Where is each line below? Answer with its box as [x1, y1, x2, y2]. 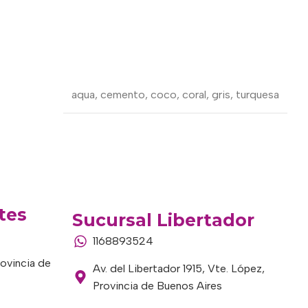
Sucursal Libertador [71, 210, 254, 230]
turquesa [236, 87, 279, 101]
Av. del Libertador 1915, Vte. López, [92, 262, 265, 275]
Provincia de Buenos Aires [92, 279, 222, 292]
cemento [100, 87, 145, 101]
